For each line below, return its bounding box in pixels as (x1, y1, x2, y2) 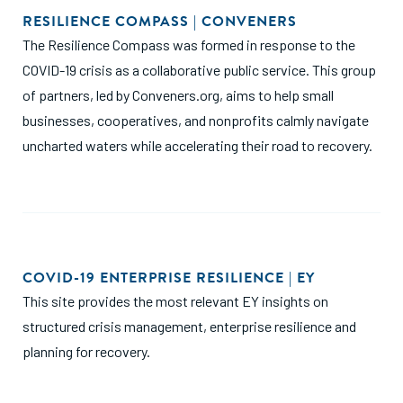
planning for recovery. (22, 343, 150, 360)
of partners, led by (22, 86, 132, 103)
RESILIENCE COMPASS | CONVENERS (22, 11, 297, 32)
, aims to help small (219, 86, 334, 103)
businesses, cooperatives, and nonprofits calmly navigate (22, 112, 369, 129)
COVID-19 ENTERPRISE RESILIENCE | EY (22, 267, 315, 289)
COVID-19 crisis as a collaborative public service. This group (22, 61, 376, 78)
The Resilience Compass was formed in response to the (22, 36, 355, 53)
